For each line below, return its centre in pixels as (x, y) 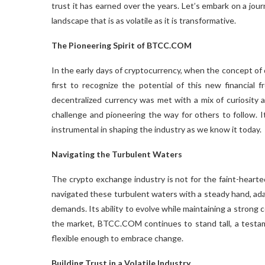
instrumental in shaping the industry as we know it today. (156, 129)
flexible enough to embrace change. (117, 238)
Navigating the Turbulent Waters (117, 154)
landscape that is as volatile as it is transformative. (144, 20)
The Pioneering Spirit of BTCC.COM (122, 45)
